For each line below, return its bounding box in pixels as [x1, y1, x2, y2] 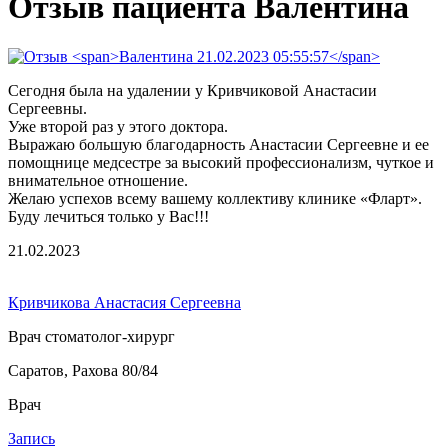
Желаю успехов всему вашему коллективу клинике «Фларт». [8, 189, 426, 207]
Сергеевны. [8, 99, 91, 117]
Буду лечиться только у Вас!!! [8, 207, 209, 225]
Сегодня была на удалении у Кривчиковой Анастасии [8, 81, 377, 99]
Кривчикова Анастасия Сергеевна [8, 293, 241, 311]
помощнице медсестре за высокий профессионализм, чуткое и [8, 153, 434, 171]
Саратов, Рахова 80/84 [8, 361, 158, 379]
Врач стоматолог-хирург [8, 327, 175, 345]
